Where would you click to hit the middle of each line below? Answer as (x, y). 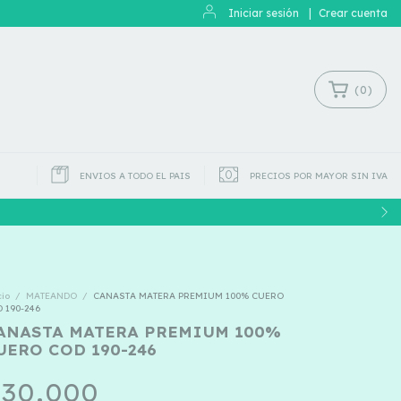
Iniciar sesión (264, 13)
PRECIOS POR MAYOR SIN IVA (319, 175)
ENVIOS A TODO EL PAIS (136, 175)
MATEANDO (51, 296)
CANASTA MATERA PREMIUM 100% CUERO (188, 296)
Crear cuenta (353, 13)
